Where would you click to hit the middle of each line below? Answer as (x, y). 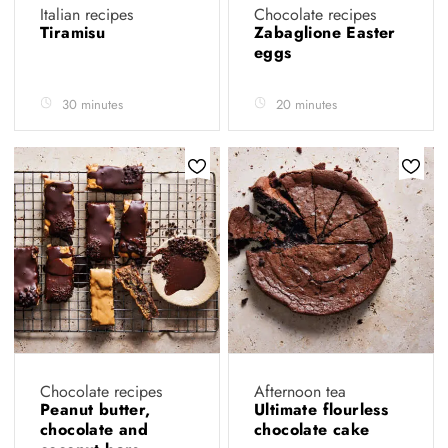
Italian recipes (86, 14)
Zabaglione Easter (325, 32)
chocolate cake (315, 429)
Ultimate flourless (321, 409)
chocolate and (94, 429)
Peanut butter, (95, 409)
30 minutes (92, 104)
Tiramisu (75, 32)
